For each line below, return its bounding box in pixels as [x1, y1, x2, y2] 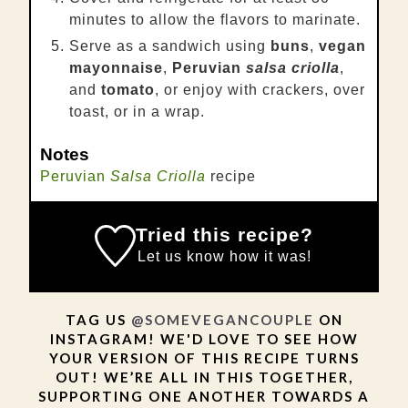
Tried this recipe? [136, 223, 314, 245]
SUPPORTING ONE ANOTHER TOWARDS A [38, 387, 370, 404]
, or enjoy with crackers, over [155, 81, 365, 97]
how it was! [225, 248, 312, 264]
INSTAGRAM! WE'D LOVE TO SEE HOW [49, 330, 359, 347]
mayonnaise [69, 59, 163, 76]
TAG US [65, 311, 131, 328]
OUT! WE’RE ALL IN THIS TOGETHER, [55, 368, 353, 385]
